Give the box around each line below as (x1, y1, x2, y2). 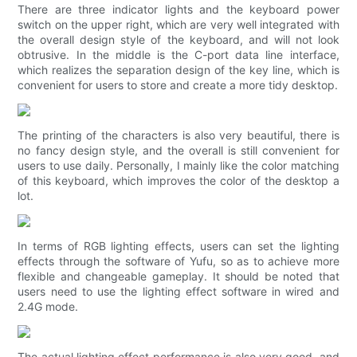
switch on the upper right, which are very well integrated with (18, 18, 339, 32)
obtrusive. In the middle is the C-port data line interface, (18, 48, 339, 62)
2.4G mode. (18, 300, 79, 314)
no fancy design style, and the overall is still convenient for (18, 143, 339, 158)
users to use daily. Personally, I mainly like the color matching (18, 159, 339, 173)
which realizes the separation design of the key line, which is (18, 63, 339, 77)
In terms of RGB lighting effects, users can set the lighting (18, 239, 339, 253)
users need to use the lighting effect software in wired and (18, 284, 339, 299)
